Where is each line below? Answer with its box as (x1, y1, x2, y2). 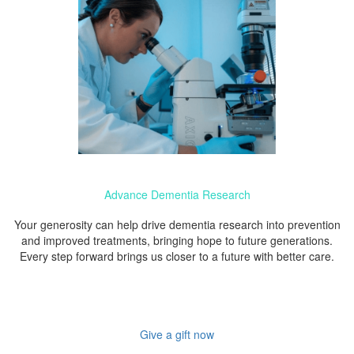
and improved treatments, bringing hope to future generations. (21, 232, 333, 248)
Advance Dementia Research (104, 186, 250, 202)
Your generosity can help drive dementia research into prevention (13, 216, 341, 232)
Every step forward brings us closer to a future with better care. (20, 247, 334, 264)
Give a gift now (140, 326, 214, 342)
